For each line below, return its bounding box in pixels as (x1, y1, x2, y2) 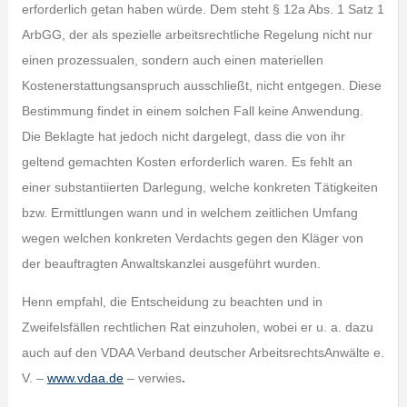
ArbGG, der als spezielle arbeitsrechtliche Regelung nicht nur (21, 27, 372, 42)
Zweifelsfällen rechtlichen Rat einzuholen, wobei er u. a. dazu (21, 320, 373, 334)
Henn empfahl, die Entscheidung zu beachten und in (21, 294, 323, 309)
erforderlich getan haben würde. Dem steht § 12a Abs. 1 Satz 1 (21, 2, 384, 16)
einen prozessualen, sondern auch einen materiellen (21, 53, 323, 67)
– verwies (123, 371, 182, 385)
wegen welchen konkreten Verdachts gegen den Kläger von (21, 231, 363, 245)
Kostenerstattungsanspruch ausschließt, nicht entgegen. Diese (21, 78, 382, 93)
